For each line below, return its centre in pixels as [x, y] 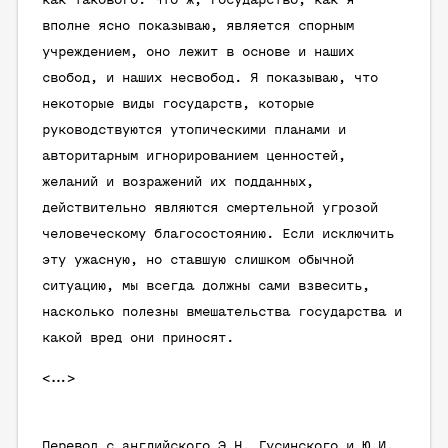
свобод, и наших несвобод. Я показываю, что [210, 78]
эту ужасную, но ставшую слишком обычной [198, 260]
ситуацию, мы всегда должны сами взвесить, [206, 286]
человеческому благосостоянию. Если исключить [218, 234]
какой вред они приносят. [138, 338]
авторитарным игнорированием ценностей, [194, 156]
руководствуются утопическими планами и [194, 130]
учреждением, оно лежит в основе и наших [198, 52]
